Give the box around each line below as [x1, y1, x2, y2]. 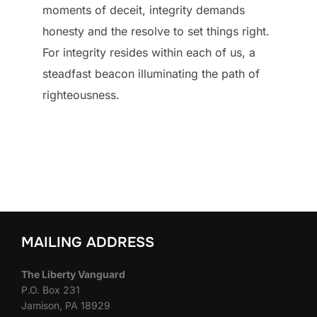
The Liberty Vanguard [21, 268, 125, 280]
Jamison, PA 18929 [21, 299, 110, 311]
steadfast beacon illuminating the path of [42, 67, 260, 81]
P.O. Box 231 [21, 284, 80, 296]
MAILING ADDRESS [21, 234, 154, 251]
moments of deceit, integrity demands [42, 3, 245, 17]
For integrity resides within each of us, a [42, 45, 255, 59]
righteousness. [42, 88, 120, 102]
